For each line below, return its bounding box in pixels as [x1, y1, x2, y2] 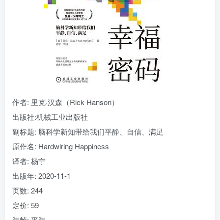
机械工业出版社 [36, 111, 88, 122]
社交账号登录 [92, 53, 128, 61]
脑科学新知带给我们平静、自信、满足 [36, 126, 164, 137]
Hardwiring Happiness [36, 141, 109, 151]
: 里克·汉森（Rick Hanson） [27, 97, 119, 107]
